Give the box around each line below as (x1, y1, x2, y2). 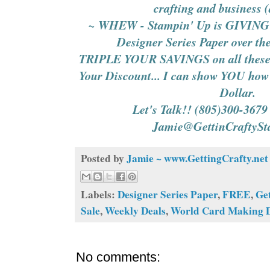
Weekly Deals (105, 203, 166, 219)
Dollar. (220, 83, 256, 101)
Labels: (81, 187, 118, 202)
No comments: (76, 250, 160, 265)
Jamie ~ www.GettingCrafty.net (127, 150, 268, 166)
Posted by (81, 150, 127, 166)
